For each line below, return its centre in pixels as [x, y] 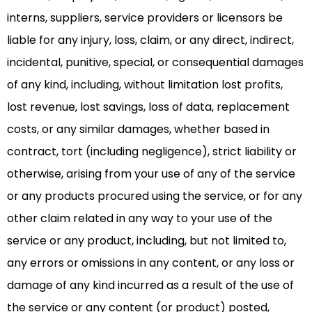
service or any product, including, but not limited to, [147, 241]
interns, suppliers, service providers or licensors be [145, 18]
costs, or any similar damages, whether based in [138, 130]
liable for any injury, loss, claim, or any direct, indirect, [150, 40]
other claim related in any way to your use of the [140, 219]
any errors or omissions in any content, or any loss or [151, 263]
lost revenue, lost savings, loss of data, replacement [148, 107]
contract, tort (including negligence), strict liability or [152, 152]
